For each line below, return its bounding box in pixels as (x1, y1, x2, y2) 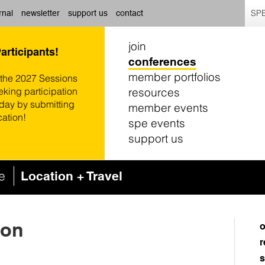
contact (116, 8, 143, 18)
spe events (128, 116, 185, 130)
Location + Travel (20, 169, 122, 184)
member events (128, 101, 208, 115)
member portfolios (128, 70, 221, 84)
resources (128, 85, 180, 99)
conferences (128, 55, 196, 68)
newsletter (21, 8, 60, 18)
